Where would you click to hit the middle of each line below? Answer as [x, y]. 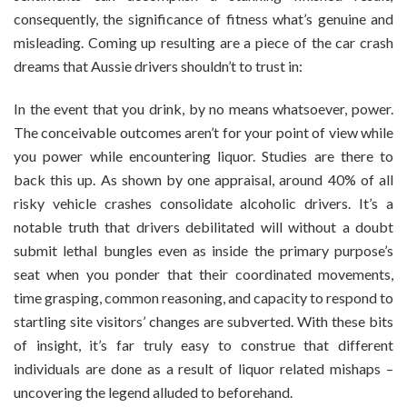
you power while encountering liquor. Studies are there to [203, 155]
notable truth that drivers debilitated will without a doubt [203, 226]
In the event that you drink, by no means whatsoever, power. [203, 108]
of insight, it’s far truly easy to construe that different [203, 344]
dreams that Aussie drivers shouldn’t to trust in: [158, 65]
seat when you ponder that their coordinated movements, [203, 273]
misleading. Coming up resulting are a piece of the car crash [203, 42]
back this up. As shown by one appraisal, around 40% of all [203, 179]
